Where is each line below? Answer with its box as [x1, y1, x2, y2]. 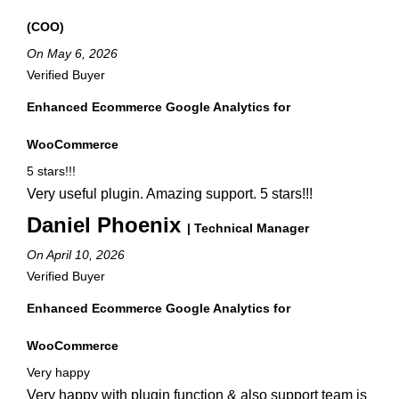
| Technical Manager [187, 221, 309, 235]
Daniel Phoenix [27, 213, 187, 237]
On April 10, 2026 [27, 248, 125, 262]
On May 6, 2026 [27, 46, 118, 61]
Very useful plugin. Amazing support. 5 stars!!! [27, 186, 313, 201]
